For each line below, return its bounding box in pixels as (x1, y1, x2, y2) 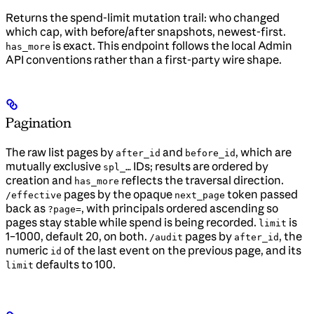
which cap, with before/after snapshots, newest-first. (6, 25, 286, 39)
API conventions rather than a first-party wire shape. (6, 53, 282, 67)
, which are (235, 145, 292, 160)
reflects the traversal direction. (119, 173, 284, 188)
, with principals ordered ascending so (81, 201, 278, 216)
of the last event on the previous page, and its (62, 243, 301, 258)
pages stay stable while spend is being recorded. (6, 215, 259, 230)
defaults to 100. (34, 257, 116, 272)
